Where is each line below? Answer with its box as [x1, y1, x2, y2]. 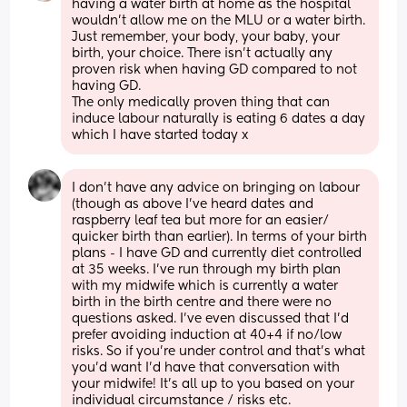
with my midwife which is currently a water [72, 279, 339, 293]
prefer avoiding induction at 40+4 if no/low [72, 328, 342, 342]
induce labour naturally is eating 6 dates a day [72, 112, 366, 125]
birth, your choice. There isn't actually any [72, 46, 333, 60]
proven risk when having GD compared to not [72, 63, 358, 76]
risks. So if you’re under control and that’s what [72, 344, 366, 358]
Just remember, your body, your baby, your [72, 30, 341, 44]
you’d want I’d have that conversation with [72, 361, 341, 374]
